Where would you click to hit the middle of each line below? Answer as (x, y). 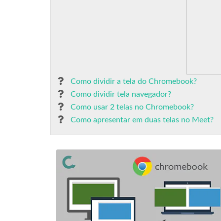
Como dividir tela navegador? (121, 94)
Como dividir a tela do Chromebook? (134, 81)
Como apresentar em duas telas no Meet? (142, 120)
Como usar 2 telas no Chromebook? (132, 107)
